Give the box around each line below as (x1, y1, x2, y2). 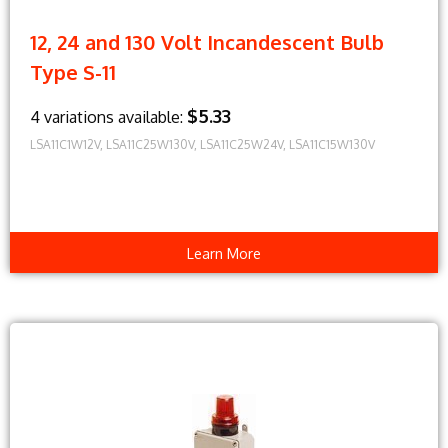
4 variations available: (30, 107, 187, 128)
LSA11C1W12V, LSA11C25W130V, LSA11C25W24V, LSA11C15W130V (30, 137, 375, 153)
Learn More (187, 243, 261, 262)
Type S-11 (30, 59, 116, 86)
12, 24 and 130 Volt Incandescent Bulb (30, 29, 384, 56)
